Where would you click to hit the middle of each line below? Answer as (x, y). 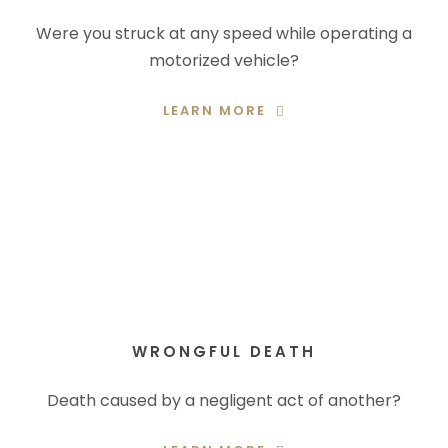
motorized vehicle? (224, 60)
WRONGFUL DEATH (224, 351)
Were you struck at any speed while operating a (224, 33)
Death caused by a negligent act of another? (224, 400)
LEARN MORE (214, 111)
